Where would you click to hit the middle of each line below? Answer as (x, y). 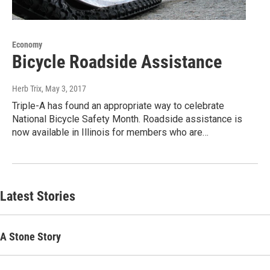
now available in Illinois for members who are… (110, 133)
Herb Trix (27, 89)
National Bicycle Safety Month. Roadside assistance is (127, 119)
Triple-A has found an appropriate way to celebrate (118, 106)
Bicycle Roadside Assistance (117, 62)
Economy (27, 45)
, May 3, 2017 (64, 89)
